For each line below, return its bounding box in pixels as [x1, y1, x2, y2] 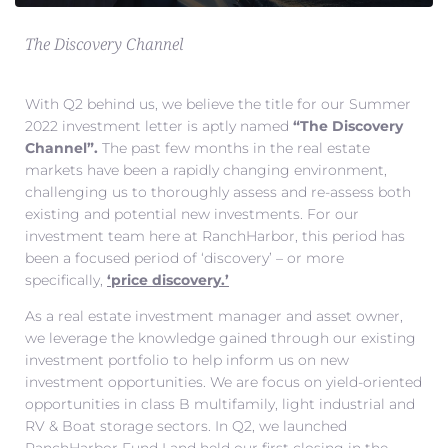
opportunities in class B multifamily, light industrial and [25, 395, 415, 414]
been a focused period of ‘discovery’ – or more [25, 249, 344, 268]
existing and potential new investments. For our [25, 205, 359, 224]
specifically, [25, 271, 107, 290]
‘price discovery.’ [107, 271, 229, 290]
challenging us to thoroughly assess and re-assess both [25, 183, 411, 202]
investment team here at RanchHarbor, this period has [25, 227, 405, 246]
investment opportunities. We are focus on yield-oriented [25, 373, 422, 392]
